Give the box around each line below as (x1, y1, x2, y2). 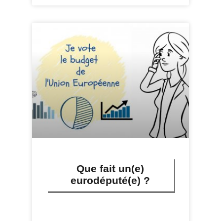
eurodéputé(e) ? (71, 175, 150, 186)
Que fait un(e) (76, 163, 145, 175)
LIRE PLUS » (46, 205, 82, 213)
